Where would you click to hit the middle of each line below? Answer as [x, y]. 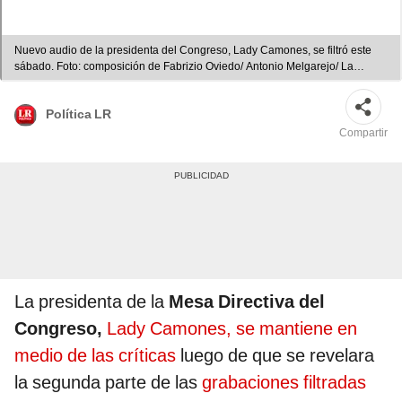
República [39, 83]
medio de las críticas [97, 356]
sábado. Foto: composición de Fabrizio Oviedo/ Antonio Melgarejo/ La [184, 67]
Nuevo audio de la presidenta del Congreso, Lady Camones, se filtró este [193, 51]
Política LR [79, 114]
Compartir [363, 133]
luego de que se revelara [277, 356]
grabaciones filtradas [284, 383]
